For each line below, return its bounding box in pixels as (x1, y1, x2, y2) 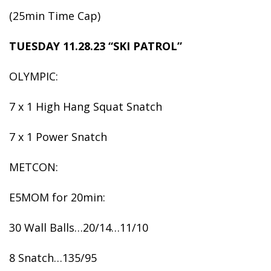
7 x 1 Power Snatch (9, 129, 107, 144)
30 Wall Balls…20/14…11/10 (9, 220, 148, 235)
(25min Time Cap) (9, 8, 100, 23)
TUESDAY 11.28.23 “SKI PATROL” (9, 39, 182, 53)
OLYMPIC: (9, 69, 58, 83)
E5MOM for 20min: (9, 190, 105, 204)
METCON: (9, 160, 58, 174)
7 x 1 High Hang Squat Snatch (9, 99, 162, 114)
